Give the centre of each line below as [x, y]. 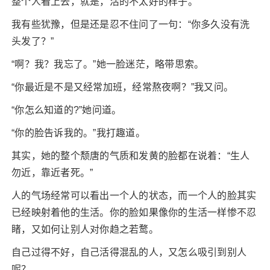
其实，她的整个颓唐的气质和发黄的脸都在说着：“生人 [131, 156]
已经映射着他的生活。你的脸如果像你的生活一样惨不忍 [134, 212]
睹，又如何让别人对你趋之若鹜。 [85, 229]
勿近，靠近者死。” [52, 173]
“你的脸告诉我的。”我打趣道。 [78, 133]
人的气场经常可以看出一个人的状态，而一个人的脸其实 [134, 196]
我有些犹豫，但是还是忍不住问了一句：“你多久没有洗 [131, 24]
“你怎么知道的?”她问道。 [67, 110]
